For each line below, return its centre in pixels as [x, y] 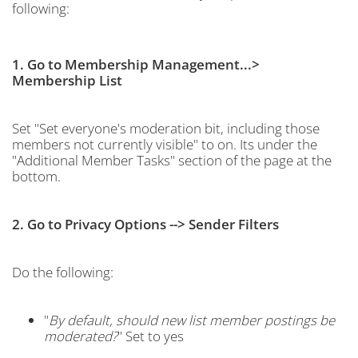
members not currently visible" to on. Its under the [165, 144]
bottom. [36, 176]
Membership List [67, 80]
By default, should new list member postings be [192, 320]
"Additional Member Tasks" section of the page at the [172, 160]
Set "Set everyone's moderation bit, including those [166, 128]
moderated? [81, 336]
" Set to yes [151, 336]
